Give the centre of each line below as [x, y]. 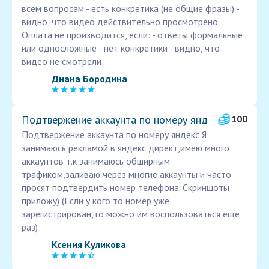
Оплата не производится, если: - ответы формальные [132, 35]
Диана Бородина [89, 78]
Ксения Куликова [89, 244]
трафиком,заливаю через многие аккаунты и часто [126, 174]
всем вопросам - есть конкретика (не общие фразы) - [130, 9]
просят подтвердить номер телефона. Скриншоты [125, 188]
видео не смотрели [62, 62]
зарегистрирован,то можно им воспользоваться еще [131, 214]
